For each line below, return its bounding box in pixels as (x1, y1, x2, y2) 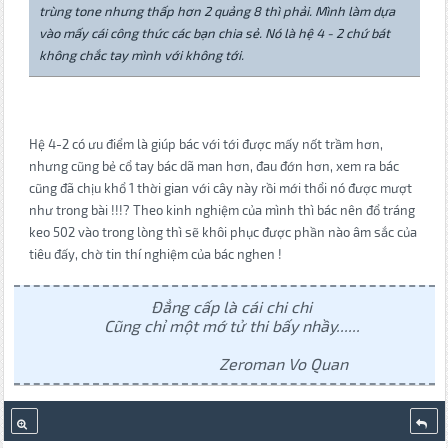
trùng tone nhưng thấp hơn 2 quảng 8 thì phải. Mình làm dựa (38, 3, 395, 20)
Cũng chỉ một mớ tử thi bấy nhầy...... (103, 316, 360, 336)
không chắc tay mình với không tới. (38, 47, 244, 64)
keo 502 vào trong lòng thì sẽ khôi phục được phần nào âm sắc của (28, 224, 417, 241)
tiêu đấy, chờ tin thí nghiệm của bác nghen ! (28, 246, 282, 263)
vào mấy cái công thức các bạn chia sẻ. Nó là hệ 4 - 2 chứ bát (38, 25, 390, 42)
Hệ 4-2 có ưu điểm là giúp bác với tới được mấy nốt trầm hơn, (28, 136, 383, 153)
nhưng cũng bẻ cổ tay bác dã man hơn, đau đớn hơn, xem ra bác (28, 158, 399, 175)
